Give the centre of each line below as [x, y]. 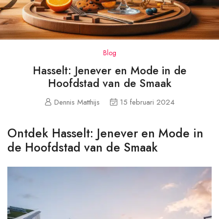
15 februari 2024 [147, 102]
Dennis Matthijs [77, 102]
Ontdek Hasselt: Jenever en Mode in [105, 133]
